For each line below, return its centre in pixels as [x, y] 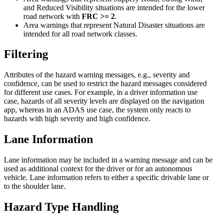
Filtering [26, 54]
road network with [53, 16]
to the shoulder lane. [35, 186]
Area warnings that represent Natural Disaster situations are [114, 25]
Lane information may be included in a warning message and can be [108, 160]
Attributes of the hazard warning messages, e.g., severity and [97, 75]
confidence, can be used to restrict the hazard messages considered [105, 84]
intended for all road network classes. [80, 34]
